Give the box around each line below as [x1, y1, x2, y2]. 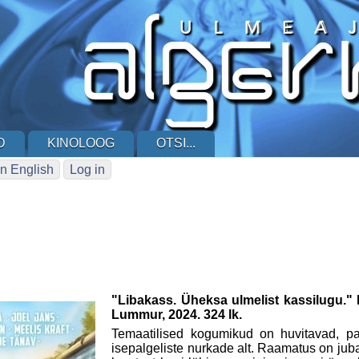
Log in [70, 162, 105, 176]
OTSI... [156, 136, 196, 151]
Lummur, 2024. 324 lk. [111, 307, 243, 321]
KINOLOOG [47, 136, 115, 151]
